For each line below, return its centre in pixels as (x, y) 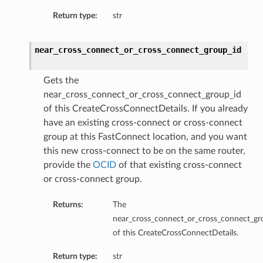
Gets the (61, 81)
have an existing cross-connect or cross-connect (143, 123)
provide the (68, 165)
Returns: (68, 205)
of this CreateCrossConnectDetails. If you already (145, 109)
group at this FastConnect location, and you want (145, 137)
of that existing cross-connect (179, 165)
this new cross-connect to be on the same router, (144, 151)
